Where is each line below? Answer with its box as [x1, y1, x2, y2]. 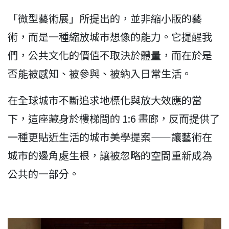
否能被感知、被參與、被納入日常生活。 [8, 65, 192, 81]
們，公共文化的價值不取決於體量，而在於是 [8, 47, 212, 62]
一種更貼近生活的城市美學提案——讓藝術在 [8, 129, 212, 144]
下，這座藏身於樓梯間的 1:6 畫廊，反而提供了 [8, 110, 220, 126]
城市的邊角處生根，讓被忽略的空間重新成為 [8, 147, 212, 163]
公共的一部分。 [8, 166, 79, 181]
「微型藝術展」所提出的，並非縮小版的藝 [8, 10, 202, 26]
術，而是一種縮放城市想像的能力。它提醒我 [8, 29, 212, 44]
